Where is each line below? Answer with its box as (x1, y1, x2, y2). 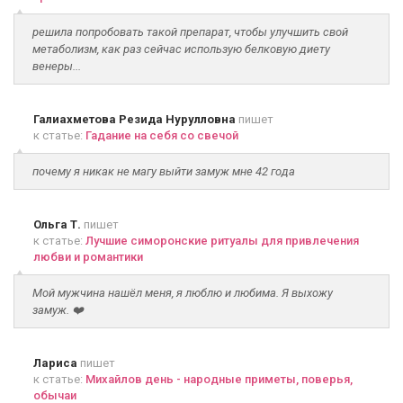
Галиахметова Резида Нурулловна (33, 112, 236, 127)
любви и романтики (33, 250, 143, 264)
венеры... (32, 59, 81, 74)
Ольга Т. (33, 218, 84, 232)
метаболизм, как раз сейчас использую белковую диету (32, 42, 330, 57)
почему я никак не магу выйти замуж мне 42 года (32, 165, 295, 179)
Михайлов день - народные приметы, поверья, (85, 372, 353, 387)
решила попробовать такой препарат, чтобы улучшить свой (32, 25, 348, 40)
